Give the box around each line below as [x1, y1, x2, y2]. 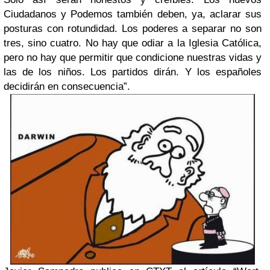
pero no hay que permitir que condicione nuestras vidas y [4, 52, 262, 64]
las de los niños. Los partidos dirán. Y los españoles [4, 66, 262, 78]
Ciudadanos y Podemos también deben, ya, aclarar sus [4, 8, 262, 20]
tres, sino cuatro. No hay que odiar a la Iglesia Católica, [4, 37, 262, 49]
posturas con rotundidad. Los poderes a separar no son [4, 23, 262, 35]
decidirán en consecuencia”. [4, 81, 130, 93]
